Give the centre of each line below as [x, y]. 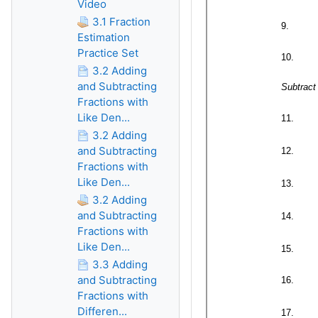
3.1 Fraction [121, 22]
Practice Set [108, 53]
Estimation [104, 37]
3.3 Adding [120, 264]
